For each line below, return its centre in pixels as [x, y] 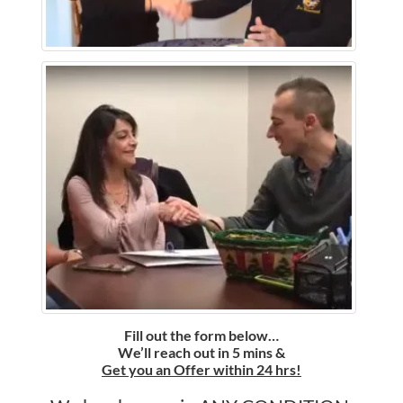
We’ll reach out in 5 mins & [201, 352]
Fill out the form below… [201, 335]
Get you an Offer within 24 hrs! [201, 369]
